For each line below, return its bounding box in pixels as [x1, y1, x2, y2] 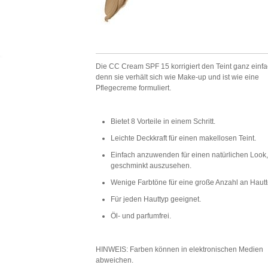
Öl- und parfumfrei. [111, 212, 172, 220]
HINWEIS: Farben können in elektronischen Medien [96, 245, 264, 254]
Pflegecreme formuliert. [96, 84, 172, 92]
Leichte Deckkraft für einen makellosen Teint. [111, 134, 257, 142]
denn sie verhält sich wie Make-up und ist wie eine [96, 73, 260, 81]
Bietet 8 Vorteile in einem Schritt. [111, 117, 216, 126]
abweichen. [96, 256, 134, 264]
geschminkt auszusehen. [111, 162, 192, 170]
